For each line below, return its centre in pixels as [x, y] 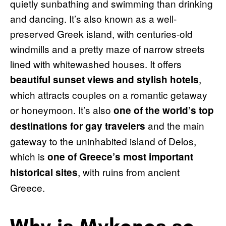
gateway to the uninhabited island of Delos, [103, 141]
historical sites [44, 172]
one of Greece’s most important [120, 156]
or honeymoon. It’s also [62, 109]
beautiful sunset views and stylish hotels [104, 79]
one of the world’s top [164, 110]
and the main [175, 125]
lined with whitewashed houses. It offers [96, 64]
